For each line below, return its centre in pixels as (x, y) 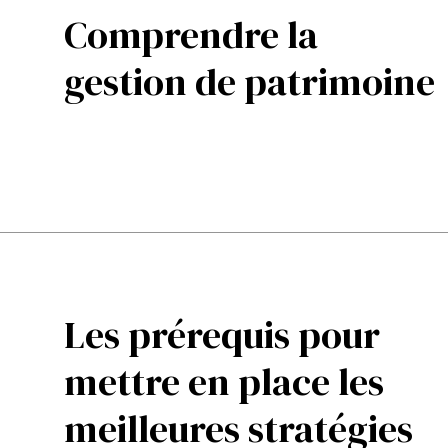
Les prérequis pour (222, 335)
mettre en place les (224, 382)
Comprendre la (191, 35)
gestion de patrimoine (249, 82)
